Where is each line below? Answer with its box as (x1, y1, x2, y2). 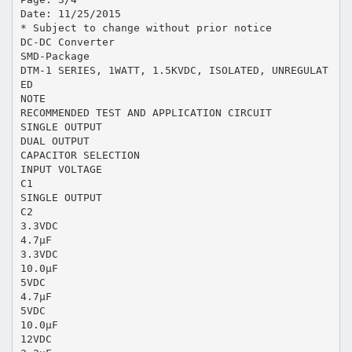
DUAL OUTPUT (20, 134, 90, 147)
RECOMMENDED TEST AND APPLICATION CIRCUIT (20, 106, 272, 119)
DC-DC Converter (20, 35, 115, 48)
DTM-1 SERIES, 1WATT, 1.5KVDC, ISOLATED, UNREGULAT (20, 64, 328, 76)
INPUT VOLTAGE (20, 163, 102, 175)
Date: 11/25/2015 (20, 7, 121, 20)
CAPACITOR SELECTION (20, 148, 140, 161)
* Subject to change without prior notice (20, 21, 272, 34)
